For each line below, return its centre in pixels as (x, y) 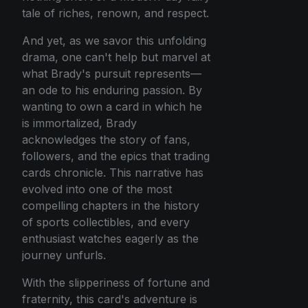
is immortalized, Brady (79, 123)
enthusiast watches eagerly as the (110, 239)
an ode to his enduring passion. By (112, 90)
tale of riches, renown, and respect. (115, 13)
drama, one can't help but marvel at (116, 57)
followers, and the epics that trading (116, 156)
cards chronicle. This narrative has (113, 173)
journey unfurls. (64, 255)
